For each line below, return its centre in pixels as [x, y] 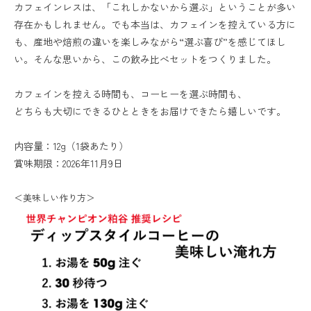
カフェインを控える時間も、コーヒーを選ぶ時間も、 [131, 94]
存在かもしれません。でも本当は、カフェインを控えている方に [155, 24]
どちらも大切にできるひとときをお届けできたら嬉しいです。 [150, 111]
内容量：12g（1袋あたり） [71, 146]
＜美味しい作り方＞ [54, 197]
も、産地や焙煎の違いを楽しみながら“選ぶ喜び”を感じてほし [150, 42]
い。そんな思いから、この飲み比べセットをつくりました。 [145, 59]
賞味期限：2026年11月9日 [68, 163]
